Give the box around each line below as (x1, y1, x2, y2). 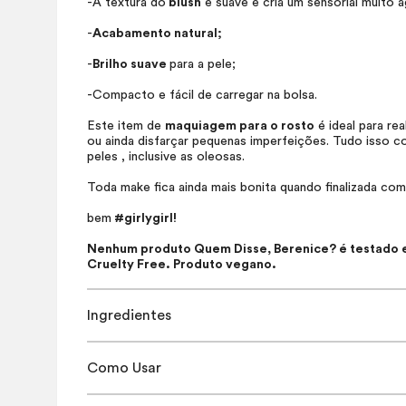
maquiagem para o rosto (165, 120, 314, 132)
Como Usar (87, 361, 161, 375)
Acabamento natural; (92, 27, 222, 40)
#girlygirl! (111, 212, 177, 225)
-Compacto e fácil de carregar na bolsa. (87, 89, 317, 101)
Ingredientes (87, 308, 171, 323)
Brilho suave (92, 58, 169, 71)
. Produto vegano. (166, 258, 276, 271)
